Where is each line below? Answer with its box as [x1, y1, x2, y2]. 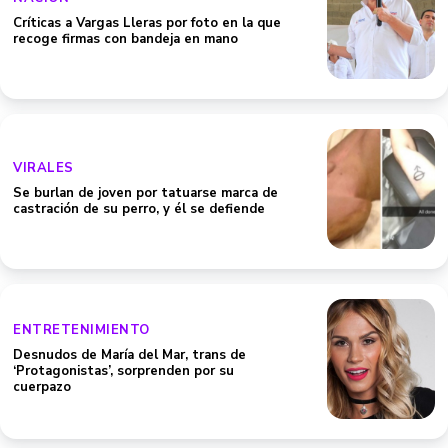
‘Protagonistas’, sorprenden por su [13, 362, 234, 380]
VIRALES [13, 159, 74, 177]
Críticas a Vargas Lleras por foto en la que [13, 14, 281, 32]
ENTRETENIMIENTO [13, 321, 150, 339]
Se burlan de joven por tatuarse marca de [13, 184, 278, 202]
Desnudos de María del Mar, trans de [13, 346, 246, 364]
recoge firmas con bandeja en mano [13, 30, 238, 48]
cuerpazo [13, 378, 71, 396]
